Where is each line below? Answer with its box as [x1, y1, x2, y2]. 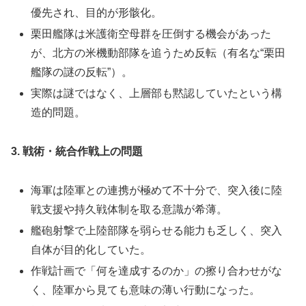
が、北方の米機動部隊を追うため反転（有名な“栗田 [31, 47, 286, 59]
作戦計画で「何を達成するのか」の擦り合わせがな [31, 265, 283, 277]
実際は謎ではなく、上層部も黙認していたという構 [31, 87, 283, 100]
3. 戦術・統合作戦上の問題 [11, 145, 143, 158]
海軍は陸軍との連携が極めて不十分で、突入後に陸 [31, 184, 283, 196]
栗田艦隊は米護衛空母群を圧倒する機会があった [31, 28, 272, 40]
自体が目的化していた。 [31, 244, 152, 256]
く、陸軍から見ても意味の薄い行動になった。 [31, 284, 261, 296]
